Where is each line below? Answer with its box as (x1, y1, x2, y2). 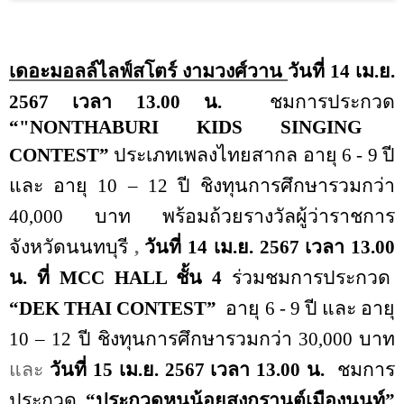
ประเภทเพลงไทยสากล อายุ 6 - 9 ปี (109, 144, 395, 167)
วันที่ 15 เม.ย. (49, 359, 165, 381)
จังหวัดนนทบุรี (9, 236, 128, 259)
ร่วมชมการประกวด (232, 267, 391, 289)
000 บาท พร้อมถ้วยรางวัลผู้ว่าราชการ (33, 206, 395, 228)
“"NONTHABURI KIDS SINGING (9, 116, 362, 139)
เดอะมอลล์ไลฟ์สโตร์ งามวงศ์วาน (9, 60, 288, 83)
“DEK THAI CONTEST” (9, 298, 222, 320)
